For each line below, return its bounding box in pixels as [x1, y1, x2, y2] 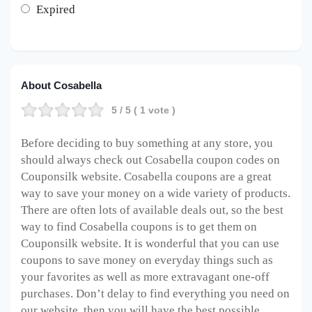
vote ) [146, 104, 175, 116]
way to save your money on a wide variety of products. [21, 186, 290, 200]
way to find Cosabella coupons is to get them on [21, 219, 257, 233]
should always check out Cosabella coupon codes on [21, 153, 280, 166]
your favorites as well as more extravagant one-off [21, 270, 270, 283]
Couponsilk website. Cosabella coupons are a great [21, 169, 272, 183]
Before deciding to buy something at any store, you [21, 136, 273, 150]
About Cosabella [21, 79, 102, 91]
